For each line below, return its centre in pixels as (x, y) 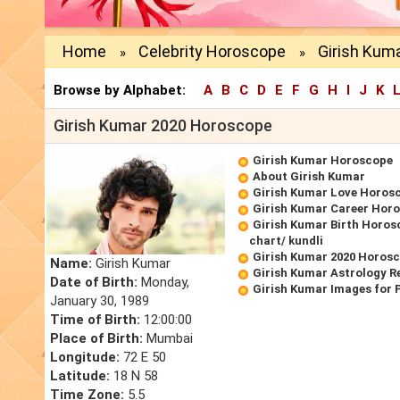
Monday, (163, 283)
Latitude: (80, 376)
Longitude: (85, 358)
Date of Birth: (94, 283)
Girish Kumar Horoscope (323, 161)
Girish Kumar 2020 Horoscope (163, 126)
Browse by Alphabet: (120, 91)
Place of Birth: (96, 339)
